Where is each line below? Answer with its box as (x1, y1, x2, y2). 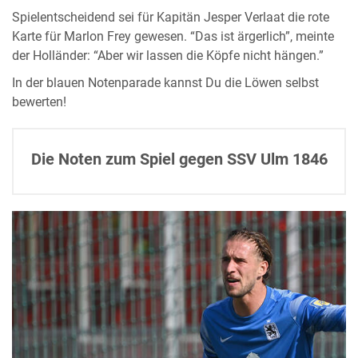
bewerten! (12, 94, 66, 109)
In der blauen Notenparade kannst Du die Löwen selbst (12, 75, 319, 90)
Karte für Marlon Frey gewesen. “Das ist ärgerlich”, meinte (12, 29, 334, 44)
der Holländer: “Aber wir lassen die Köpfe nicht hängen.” (12, 48, 324, 63)
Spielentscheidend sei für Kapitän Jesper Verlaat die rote (12, 10, 329, 25)
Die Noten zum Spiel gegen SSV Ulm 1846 (30, 149, 328, 169)
